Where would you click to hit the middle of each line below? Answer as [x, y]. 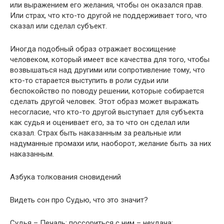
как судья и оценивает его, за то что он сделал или [100, 122]
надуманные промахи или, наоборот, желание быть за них [110, 143]
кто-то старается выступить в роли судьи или [89, 80]
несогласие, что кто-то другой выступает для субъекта [107, 112]
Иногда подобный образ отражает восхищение [93, 49]
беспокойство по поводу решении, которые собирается [107, 91]
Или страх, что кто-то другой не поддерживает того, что [108, 15]
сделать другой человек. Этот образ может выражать [104, 101]
